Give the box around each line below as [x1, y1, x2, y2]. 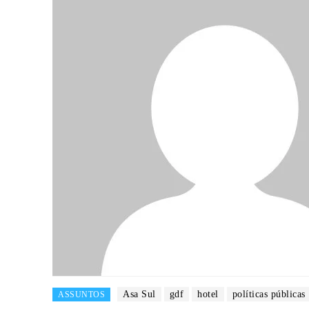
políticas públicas [232, 289, 306, 300]
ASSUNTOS [58, 290, 105, 300]
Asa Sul [123, 289, 156, 300]
